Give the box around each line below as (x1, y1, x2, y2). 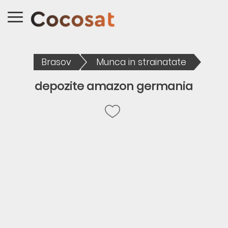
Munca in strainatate (96, 56, 187, 68)
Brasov (41, 56, 72, 68)
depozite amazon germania (35, 78, 193, 94)
